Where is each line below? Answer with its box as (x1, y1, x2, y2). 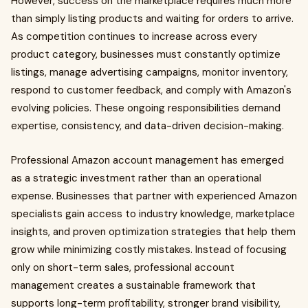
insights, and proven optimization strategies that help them (11, 225, 296, 239)
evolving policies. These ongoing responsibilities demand (11, 101, 280, 115)
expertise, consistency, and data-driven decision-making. (11, 119, 284, 133)
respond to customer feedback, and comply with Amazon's (11, 83, 291, 97)
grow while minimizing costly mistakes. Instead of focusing (11, 243, 287, 256)
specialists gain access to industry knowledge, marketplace (11, 207, 295, 221)
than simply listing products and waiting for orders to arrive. (11, 12, 294, 25)
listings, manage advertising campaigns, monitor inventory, (11, 65, 288, 79)
